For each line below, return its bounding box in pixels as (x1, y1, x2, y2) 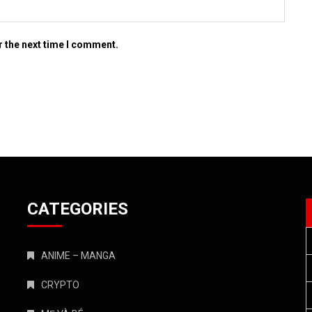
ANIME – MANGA (41, 250, 116, 262)
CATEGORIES (27, 199, 128, 219)
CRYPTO (41, 279, 79, 291)
